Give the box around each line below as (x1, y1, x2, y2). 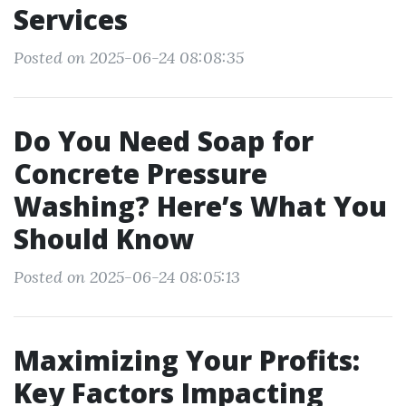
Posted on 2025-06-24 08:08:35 (14, 47, 244, 68)
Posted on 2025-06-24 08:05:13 (14, 266, 240, 287)
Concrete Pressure (14, 155, 267, 192)
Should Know (14, 220, 194, 257)
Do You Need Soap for (14, 122, 314, 159)
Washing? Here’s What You (14, 188, 387, 225)
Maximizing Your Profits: (14, 342, 360, 379)
